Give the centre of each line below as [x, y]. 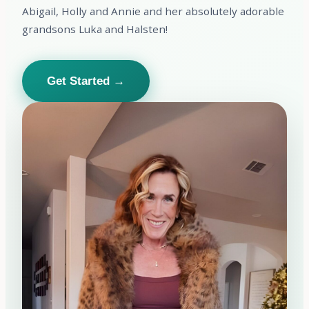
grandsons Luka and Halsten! [95, 29]
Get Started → [86, 81]
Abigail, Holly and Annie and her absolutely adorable [153, 11]
